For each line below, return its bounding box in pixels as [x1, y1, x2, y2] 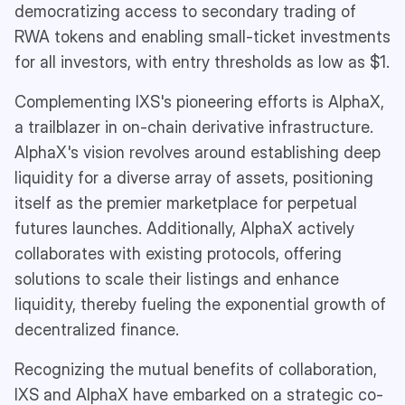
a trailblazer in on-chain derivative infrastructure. [14, 117, 373, 137]
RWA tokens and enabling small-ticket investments [14, 26, 391, 46]
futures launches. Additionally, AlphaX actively [14, 218, 354, 238]
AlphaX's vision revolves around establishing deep [14, 142, 381, 162]
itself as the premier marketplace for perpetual [14, 193, 357, 212]
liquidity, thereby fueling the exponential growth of [14, 294, 386, 314]
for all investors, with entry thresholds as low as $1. [14, 52, 390, 71]
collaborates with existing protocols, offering [14, 243, 342, 263]
